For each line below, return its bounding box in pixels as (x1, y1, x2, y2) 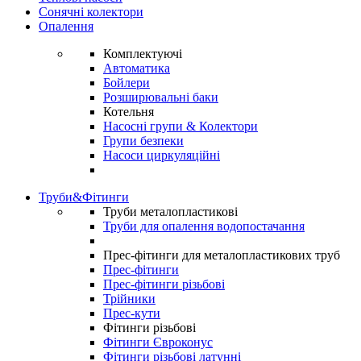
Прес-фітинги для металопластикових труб (103, 248, 340, 262)
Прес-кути (103, 306, 160, 320)
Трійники (103, 292, 156, 305)
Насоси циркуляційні (103, 148, 220, 162)
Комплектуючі (103, 47, 182, 60)
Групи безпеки (103, 134, 184, 147)
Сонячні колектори (39, 5, 143, 19)
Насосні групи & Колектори (103, 119, 258, 133)
